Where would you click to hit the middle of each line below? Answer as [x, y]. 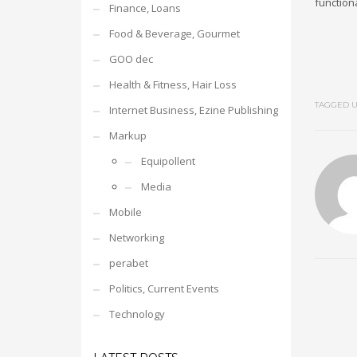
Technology [137, 314]
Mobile [126, 212]
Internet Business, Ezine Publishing [194, 110]
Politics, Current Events [164, 288]
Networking [137, 237]
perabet [129, 263]
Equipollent [168, 161]
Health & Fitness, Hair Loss [173, 84]
